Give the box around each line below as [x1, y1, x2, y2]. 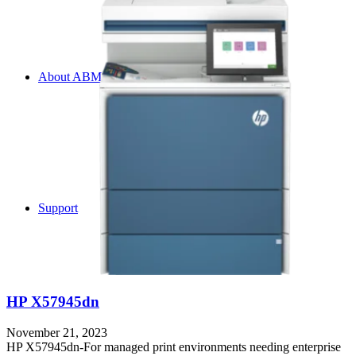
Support [38, 201, 78, 215]
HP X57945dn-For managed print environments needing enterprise [6, 339, 341, 354]
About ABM [38, 70, 102, 83]
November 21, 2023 [6, 325, 107, 339]
